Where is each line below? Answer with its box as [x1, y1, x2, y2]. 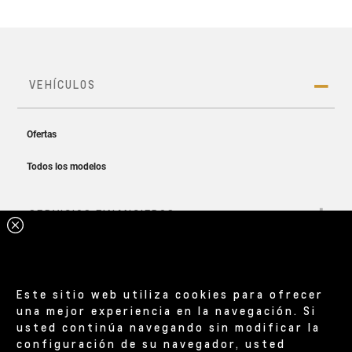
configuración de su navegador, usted [16, 335, 287, 350]
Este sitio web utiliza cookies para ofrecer [16, 286, 324, 301]
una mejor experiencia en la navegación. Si [16, 302, 317, 317]
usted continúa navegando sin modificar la [16, 319, 321, 334]
